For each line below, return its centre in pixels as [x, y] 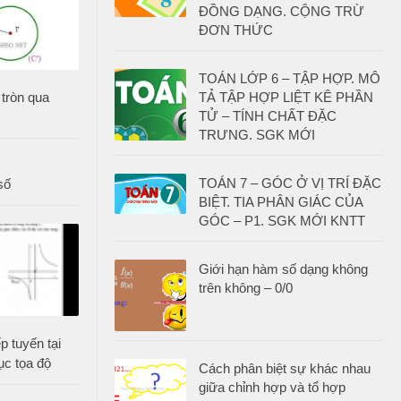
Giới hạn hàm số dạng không [283, 269]
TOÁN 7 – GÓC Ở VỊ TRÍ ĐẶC [290, 183]
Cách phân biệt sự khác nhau [285, 368]
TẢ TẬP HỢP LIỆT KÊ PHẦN [286, 97]
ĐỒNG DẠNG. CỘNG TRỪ [282, 11]
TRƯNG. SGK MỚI [257, 135]
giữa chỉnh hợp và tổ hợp [272, 387]
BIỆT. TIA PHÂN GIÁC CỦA [281, 202]
